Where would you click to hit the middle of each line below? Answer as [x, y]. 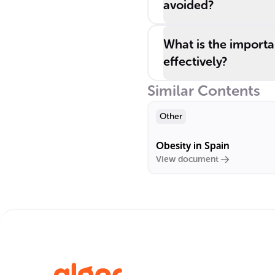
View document [187, 159]
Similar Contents [204, 91]
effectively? [195, 61]
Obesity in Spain [193, 146]
